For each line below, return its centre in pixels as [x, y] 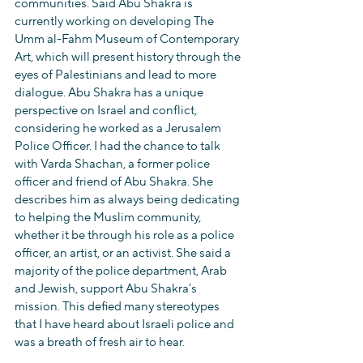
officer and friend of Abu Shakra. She [115, 182]
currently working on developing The [115, 21]
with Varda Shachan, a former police [113, 164]
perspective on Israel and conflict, [107, 111]
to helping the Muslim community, [109, 218]
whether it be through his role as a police [126, 235]
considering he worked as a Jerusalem [119, 128]
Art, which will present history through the [129, 57]
